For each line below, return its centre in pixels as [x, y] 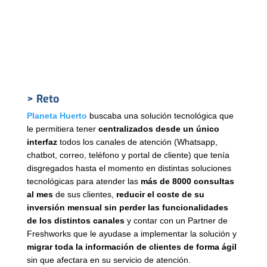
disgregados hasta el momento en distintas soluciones [129, 168]
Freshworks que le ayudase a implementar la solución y [131, 233]
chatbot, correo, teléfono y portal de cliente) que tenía [128, 155]
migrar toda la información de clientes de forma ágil [131, 246]
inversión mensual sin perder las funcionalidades [127, 207]
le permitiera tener [62, 128]
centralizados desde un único [159, 128]
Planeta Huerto [57, 115]
